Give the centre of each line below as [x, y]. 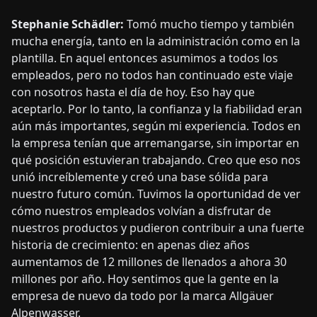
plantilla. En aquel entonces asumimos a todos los [145, 58]
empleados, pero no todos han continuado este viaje [152, 75]
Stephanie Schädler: [69, 24]
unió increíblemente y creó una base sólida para [140, 177]
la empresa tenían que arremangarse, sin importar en [155, 143]
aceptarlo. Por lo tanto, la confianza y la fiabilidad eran [157, 109]
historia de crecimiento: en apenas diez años [131, 244]
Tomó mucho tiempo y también [211, 24]
